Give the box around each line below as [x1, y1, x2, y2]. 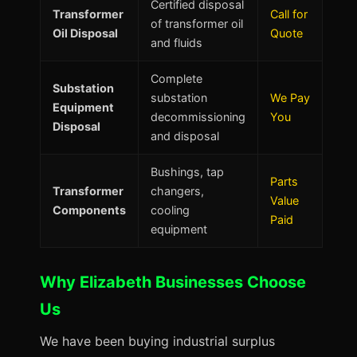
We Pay [270, 91, 310, 104]
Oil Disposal [53, 26, 118, 40]
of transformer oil [151, 17, 243, 30]
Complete [151, 72, 202, 85]
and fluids [151, 36, 202, 49]
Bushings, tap [151, 165, 224, 178]
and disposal [151, 129, 219, 143]
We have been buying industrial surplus [40, 333, 275, 349]
